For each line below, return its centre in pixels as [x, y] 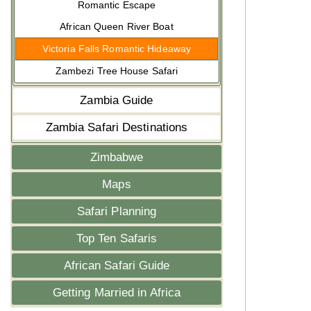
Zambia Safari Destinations [117, 127]
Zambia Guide [117, 100]
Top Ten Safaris [117, 238]
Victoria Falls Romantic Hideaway [117, 49]
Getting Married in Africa [117, 293]
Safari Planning [117, 211]
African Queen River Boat [117, 26]
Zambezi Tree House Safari [117, 71]
